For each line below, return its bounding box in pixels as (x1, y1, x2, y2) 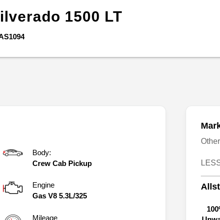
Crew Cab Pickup (32, 159, 92, 167)
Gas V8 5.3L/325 (32, 191, 87, 200)
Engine (32, 180, 55, 189)
